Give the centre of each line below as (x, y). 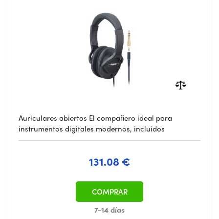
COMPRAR (109, 192)
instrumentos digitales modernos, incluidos (92, 129)
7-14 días (109, 210)
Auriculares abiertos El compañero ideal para (95, 118)
